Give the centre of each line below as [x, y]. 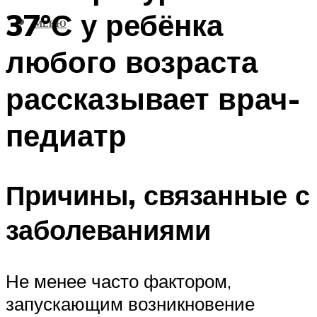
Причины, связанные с [158, 195]
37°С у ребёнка [114, 24]
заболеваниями [108, 230]
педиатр [66, 135]
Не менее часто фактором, [119, 281]
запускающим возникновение [130, 304]
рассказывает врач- [153, 98]
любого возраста [132, 61]
